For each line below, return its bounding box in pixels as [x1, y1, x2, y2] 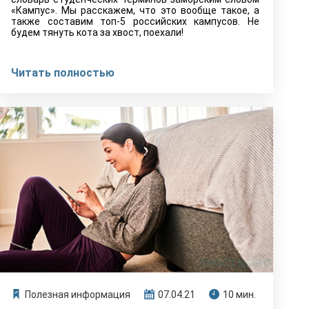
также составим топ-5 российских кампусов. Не [11, 16, 259, 27]
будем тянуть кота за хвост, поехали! [11, 27, 183, 38]
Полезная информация [25, 289, 130, 300]
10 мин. [223, 289, 256, 300]
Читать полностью [11, 66, 114, 79]
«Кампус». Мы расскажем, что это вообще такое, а [11, 5, 259, 16]
